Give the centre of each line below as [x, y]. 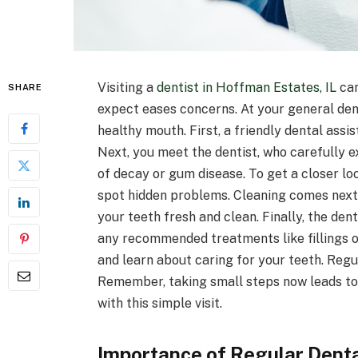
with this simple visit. [159, 303]
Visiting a [127, 87]
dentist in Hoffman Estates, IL [246, 87]
